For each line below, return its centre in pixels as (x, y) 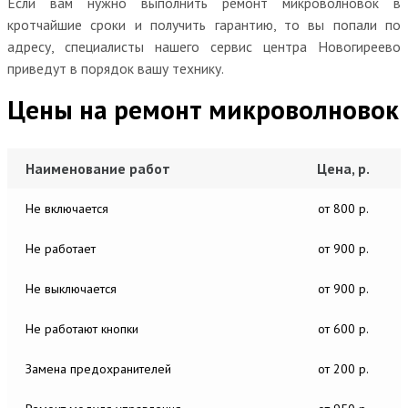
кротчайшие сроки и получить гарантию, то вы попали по (204, 24)
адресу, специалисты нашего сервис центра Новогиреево (204, 46)
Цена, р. (343, 168)
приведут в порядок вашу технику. (116, 68)
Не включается (67, 208)
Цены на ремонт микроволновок (203, 109)
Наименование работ (98, 168)
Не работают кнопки (82, 328)
